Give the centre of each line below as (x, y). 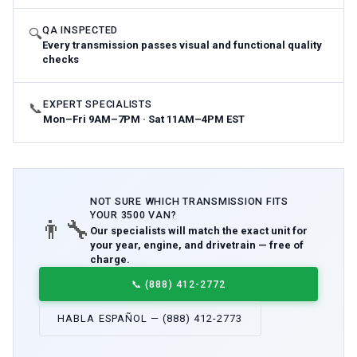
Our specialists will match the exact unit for (199, 231)
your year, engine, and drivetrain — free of (197, 245)
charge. (110, 260)
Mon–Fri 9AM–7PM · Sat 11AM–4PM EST (144, 119)
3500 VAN (146, 214)
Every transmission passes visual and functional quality (182, 45)
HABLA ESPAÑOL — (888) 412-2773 (150, 318)
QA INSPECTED (80, 30)
